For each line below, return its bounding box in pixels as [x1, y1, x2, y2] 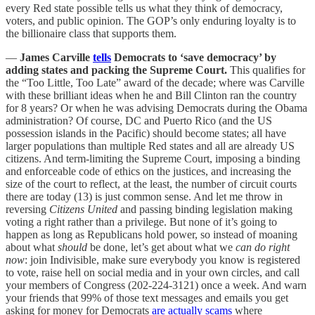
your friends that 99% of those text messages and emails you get [6, 291, 288, 304]
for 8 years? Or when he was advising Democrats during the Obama [6, 101, 307, 114]
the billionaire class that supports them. [6, 27, 176, 39]
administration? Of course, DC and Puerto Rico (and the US [6, 114, 272, 127]
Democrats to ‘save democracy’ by [111, 51, 276, 63]
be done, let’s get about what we [90, 240, 236, 253]
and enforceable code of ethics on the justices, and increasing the [6, 165, 291, 177]
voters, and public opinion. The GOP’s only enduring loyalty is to [6, 14, 296, 27]
